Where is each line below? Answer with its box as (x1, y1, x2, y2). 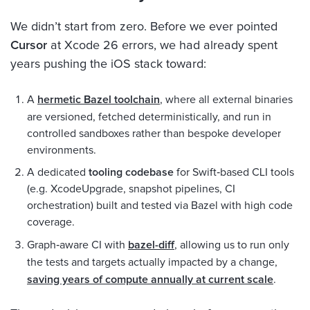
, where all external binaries (160, 93, 293, 105)
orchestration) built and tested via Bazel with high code (27, 199, 293, 211)
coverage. (27, 216, 75, 228)
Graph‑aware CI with (27, 239, 128, 250)
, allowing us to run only (174, 239, 289, 250)
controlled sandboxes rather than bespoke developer (27, 127, 281, 139)
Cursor (10, 39, 47, 52)
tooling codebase (89, 166, 174, 178)
